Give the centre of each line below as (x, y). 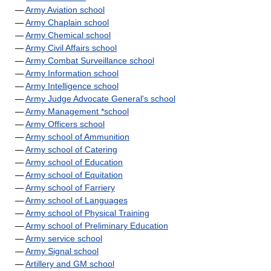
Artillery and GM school (70, 264)
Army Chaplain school (67, 22)
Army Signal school (62, 251)
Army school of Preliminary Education (97, 226)
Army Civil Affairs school (71, 48)
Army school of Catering (71, 149)
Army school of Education (74, 162)
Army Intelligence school (72, 86)
